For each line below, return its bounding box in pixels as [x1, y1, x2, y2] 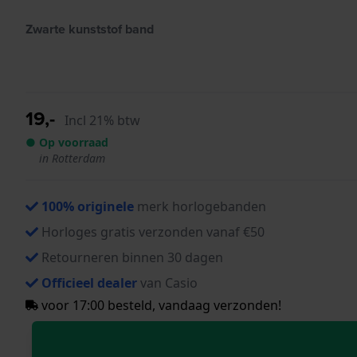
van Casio [137, 273, 198, 292]
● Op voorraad [25, 134, 108, 150]
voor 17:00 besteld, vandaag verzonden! [38, 296, 281, 314]
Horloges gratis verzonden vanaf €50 [41, 222, 265, 241]
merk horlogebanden [134, 197, 266, 215]
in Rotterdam [39, 150, 105, 166]
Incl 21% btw [65, 111, 140, 129]
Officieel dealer [41, 273, 137, 292]
